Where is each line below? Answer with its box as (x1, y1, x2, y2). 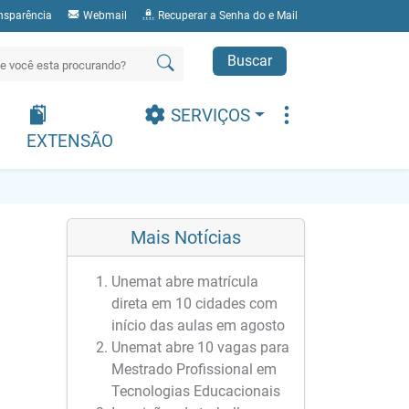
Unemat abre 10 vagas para (111, 339, 289, 356)
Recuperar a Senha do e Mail (155, 9, 298, 22)
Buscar (227, 52, 272, 69)
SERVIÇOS (165, 106, 255, 126)
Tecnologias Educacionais (111, 383, 280, 400)
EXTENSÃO (26, 131, 113, 152)
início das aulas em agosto (111, 317, 285, 334)
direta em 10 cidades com (111, 295, 278, 312)
